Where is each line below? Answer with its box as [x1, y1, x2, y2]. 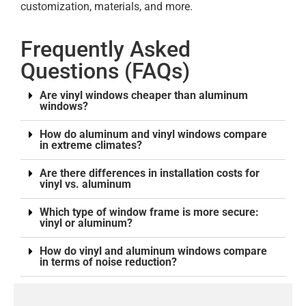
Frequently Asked [20, 36, 191, 62]
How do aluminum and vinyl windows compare [40, 127, 267, 141]
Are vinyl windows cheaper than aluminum [40, 88, 248, 102]
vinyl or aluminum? [40, 216, 133, 229]
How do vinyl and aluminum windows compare [40, 244, 267, 258]
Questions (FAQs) [20, 57, 190, 84]
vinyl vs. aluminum [40, 177, 131, 191]
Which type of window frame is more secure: [40, 205, 259, 219]
